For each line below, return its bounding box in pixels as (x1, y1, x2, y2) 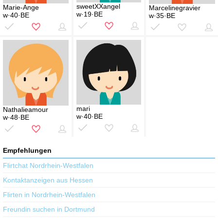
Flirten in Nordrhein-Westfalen (3, 191, 95, 199)
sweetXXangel (76, 2, 120, 11)
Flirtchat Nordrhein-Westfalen (3, 162, 93, 170)
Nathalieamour (3, 106, 48, 114)
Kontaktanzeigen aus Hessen (3, 176, 93, 184)
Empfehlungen (3, 146, 52, 155)
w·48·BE (3, 113, 29, 122)
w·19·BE (76, 10, 103, 18)
